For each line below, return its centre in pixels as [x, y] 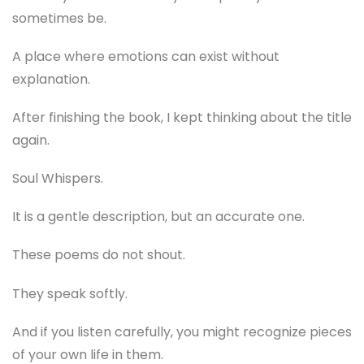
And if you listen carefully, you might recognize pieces [182, 331]
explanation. [51, 79]
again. [31, 140]
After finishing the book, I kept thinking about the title [182, 117]
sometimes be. [59, 18]
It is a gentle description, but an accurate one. [158, 217]
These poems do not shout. [99, 255]
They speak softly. [70, 293]
